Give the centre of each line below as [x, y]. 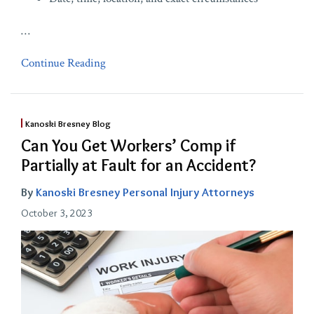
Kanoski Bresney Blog [68, 123]
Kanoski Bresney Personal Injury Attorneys [145, 192]
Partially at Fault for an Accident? [138, 165]
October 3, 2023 [57, 213]
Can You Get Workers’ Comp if [128, 145]
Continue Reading [63, 63]
